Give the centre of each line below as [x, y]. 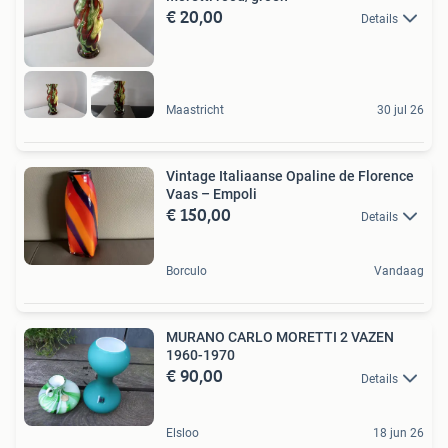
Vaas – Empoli [211, 194]
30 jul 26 [400, 110]
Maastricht [195, 110]
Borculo [186, 271]
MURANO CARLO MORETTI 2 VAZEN [280, 337]
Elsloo [182, 432]
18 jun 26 [398, 432]
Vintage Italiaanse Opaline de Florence [290, 176]
